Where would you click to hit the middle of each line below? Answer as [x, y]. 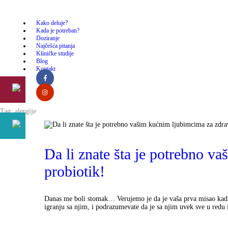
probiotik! [75, 171]
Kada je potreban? [58, 31]
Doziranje [48, 38]
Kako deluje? [52, 23]
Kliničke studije [55, 54]
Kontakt [46, 69]
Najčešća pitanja [56, 46]
